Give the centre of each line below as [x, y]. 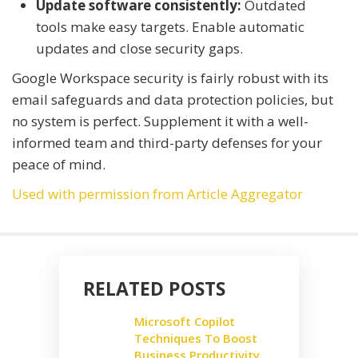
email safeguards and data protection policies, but [173, 99]
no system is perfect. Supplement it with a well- [160, 121]
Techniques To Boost [196, 338]
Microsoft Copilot [185, 321]
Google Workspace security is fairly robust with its [170, 78]
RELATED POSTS [154, 288]
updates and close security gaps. [139, 48]
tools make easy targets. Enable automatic [170, 26]
